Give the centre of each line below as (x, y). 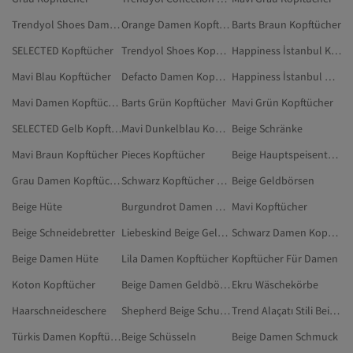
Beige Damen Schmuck (284, 337)
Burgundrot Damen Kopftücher (221, 207)
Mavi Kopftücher (269, 207)
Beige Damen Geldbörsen (225, 285)
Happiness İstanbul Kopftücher (336, 51)
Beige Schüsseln (159, 337)
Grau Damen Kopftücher (115, 181)
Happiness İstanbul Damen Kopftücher (329, 77)
